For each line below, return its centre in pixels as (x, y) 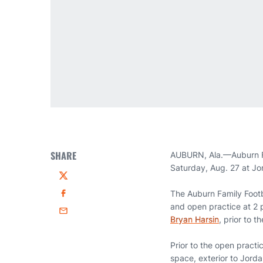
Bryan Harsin (195, 219)
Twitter (71, 181)
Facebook (77, 198)
